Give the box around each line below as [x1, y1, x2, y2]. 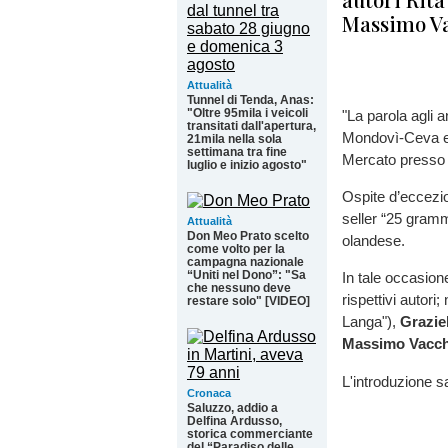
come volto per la [187, 242, 285, 256]
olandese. [342, 232, 405, 250]
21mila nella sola [187, 132, 282, 146]
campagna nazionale [187, 255, 304, 269]
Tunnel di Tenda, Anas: [187, 93, 314, 107]
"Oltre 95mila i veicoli [187, 106, 308, 120]
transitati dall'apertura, [187, 119, 316, 133]
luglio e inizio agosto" [187, 158, 307, 172]
